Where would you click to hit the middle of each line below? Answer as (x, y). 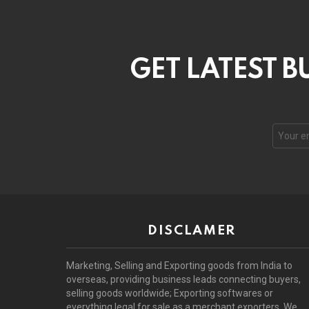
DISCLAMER (192, 231)
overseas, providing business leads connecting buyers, (183, 279)
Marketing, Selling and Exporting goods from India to (179, 266)
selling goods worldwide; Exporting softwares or (170, 293)
